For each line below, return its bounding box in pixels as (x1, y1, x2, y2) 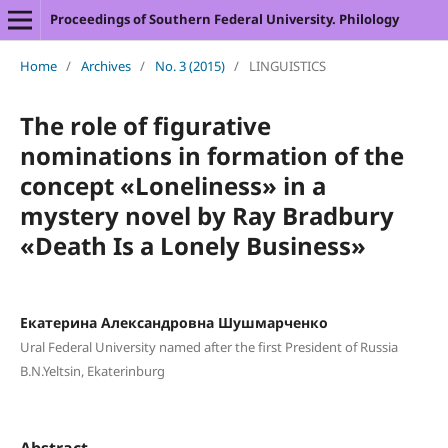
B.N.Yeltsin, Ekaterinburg (19, 361, 165, 380)
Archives (80, 56, 131, 75)
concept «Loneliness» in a (19, 168, 326, 202)
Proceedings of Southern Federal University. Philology (49, 10, 399, 28)
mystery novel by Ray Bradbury (19, 198, 394, 232)
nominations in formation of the (19, 138, 404, 172)
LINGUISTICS (248, 56, 326, 75)
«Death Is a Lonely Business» (19, 228, 366, 262)
